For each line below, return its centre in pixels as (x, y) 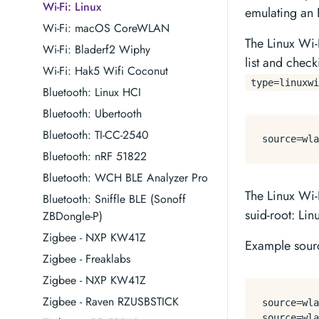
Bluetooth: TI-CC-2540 (96, 135)
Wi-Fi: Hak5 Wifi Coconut (105, 71)
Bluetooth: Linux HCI (92, 92)
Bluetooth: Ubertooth (92, 114)
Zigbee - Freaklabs (87, 259)
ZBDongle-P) (73, 216)
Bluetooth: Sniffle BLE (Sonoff (114, 199)
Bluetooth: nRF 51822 (95, 156)
